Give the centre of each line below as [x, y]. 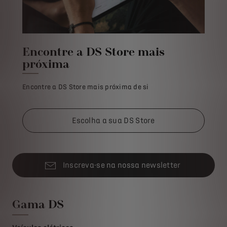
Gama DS [38, 204]
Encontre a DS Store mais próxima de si [86, 87]
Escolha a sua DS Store [113, 121]
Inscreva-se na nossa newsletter [122, 165]
